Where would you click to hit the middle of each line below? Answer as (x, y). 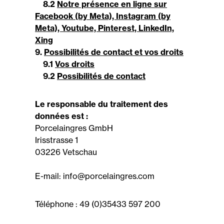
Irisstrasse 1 (56, 140)
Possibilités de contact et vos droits (114, 52)
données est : (61, 116)
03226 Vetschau (66, 152)
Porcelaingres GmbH (74, 128)
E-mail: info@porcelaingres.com (95, 176)
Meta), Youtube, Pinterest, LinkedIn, (104, 28)
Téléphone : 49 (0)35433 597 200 (98, 204)
